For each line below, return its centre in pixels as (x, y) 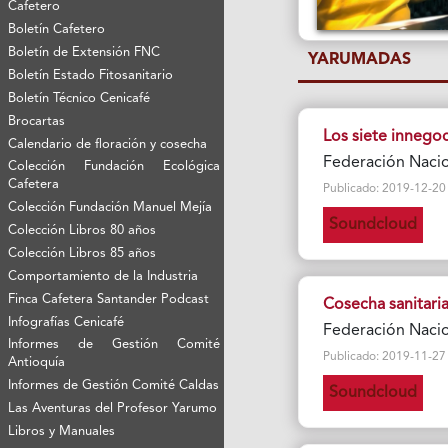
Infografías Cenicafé (66, 323)
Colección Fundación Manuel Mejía (110, 208)
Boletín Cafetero (57, 30)
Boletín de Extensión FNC (84, 53)
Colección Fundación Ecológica (114, 167)
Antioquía (37, 363)
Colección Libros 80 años (82, 231)
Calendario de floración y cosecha (108, 145)
